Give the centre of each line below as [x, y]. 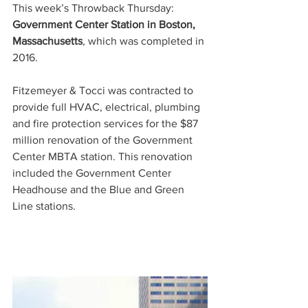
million [29, 140]
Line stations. [44, 206]
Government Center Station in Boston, [105, 24]
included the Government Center [93, 173]
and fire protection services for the [96, 123]
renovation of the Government [120, 140]
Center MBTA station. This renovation [104, 156]
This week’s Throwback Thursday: [95, 8]
